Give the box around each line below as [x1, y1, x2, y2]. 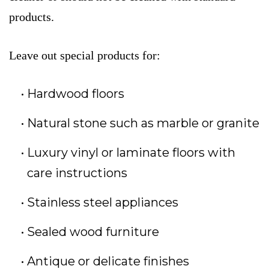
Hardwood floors [27, 86, 124, 101]
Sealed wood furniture [27, 225, 159, 240]
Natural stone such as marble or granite [27, 116, 259, 131]
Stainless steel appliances [27, 195, 178, 210]
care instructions [27, 166, 127, 181]
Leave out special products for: [9, 49, 160, 62]
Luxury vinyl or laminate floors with [27, 145, 235, 160]
